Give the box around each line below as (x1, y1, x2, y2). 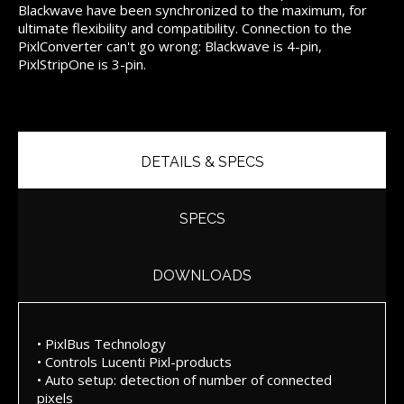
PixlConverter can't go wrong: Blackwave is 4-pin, (18, 37, 322, 56)
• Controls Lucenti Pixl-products (37, 353, 232, 372)
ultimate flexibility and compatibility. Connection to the (18, 19, 352, 38)
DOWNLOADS (152, 267, 252, 285)
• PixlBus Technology (37, 335, 166, 353)
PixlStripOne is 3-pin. (18, 55, 146, 74)
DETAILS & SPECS (140, 153, 264, 171)
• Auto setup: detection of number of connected (37, 371, 332, 390)
